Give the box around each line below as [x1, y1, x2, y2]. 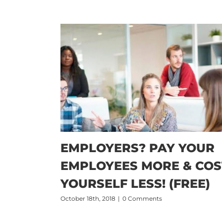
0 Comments [122, 195, 162, 203]
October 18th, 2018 [60, 195, 115, 203]
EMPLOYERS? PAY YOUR [60, 141, 215, 156]
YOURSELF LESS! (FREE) [60, 176, 210, 191]
